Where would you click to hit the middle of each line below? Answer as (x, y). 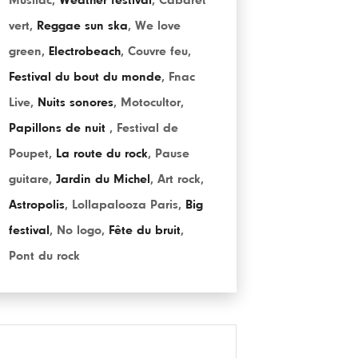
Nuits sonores (76, 102)
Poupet (29, 153)
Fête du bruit (145, 230)
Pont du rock (44, 256)
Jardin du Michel (103, 179)
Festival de (147, 128)
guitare (29, 179)
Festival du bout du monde (85, 77)
